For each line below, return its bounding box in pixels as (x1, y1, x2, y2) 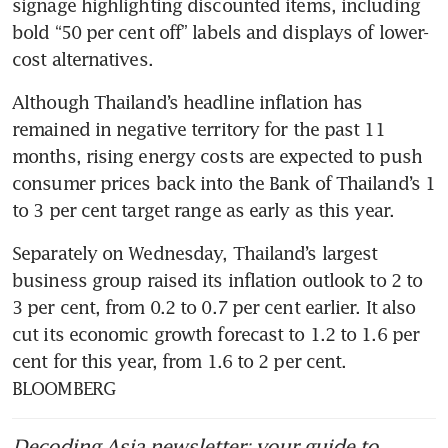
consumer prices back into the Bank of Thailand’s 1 (12, 172, 436, 195)
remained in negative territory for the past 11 (12, 118, 385, 141)
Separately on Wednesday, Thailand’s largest (12, 242, 378, 265)
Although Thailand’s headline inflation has (12, 91, 363, 114)
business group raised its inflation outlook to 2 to (12, 269, 423, 292)
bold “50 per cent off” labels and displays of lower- (12, 21, 429, 44)
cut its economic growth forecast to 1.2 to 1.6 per (12, 323, 420, 346)
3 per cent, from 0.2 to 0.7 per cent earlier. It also (12, 296, 416, 319)
